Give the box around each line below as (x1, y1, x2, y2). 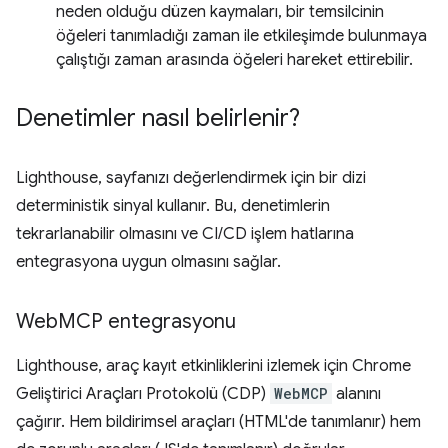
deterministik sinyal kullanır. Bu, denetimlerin (16, 196, 330, 216)
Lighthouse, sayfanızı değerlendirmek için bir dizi (16, 168, 366, 188)
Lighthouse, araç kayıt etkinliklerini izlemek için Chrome (16, 356, 411, 376)
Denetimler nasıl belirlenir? (16, 103, 300, 133)
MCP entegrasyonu (58, 309, 236, 334)
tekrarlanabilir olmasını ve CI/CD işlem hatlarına (16, 224, 354, 244)
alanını (332, 384, 381, 404)
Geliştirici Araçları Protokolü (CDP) (16, 384, 270, 404)
